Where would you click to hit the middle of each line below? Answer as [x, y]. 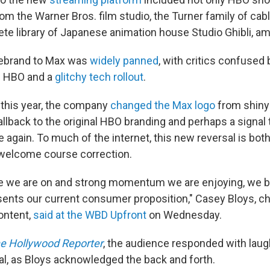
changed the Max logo [163, 105]
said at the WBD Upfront [90, 215]
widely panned [124, 61]
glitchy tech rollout [99, 77]
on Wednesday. [184, 215]
